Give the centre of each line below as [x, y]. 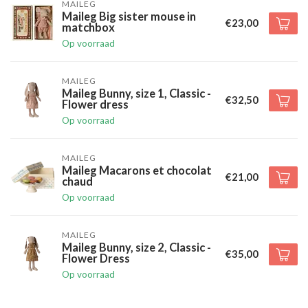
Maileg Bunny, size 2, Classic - [136, 247]
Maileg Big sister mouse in [129, 16]
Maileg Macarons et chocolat [137, 170]
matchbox [88, 27]
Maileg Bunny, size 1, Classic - [136, 93]
